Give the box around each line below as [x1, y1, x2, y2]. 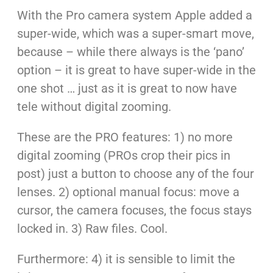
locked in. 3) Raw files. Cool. [16, 221, 168, 236]
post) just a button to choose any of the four [16, 166, 254, 182]
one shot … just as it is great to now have [16, 81, 237, 96]
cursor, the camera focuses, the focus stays [16, 203, 252, 218]
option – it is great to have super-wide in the [16, 63, 256, 78]
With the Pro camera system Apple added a [16, 8, 252, 23]
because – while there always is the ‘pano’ [16, 44, 244, 60]
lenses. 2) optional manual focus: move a [16, 185, 239, 200]
